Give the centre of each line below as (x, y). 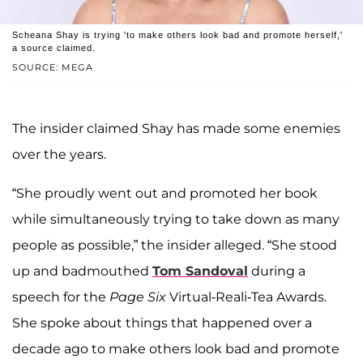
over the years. (59, 155)
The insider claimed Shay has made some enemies (176, 129)
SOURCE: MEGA (53, 68)
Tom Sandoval (200, 271)
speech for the (61, 297)
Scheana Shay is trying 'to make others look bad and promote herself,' (177, 35)
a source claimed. (54, 48)
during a (277, 271)
